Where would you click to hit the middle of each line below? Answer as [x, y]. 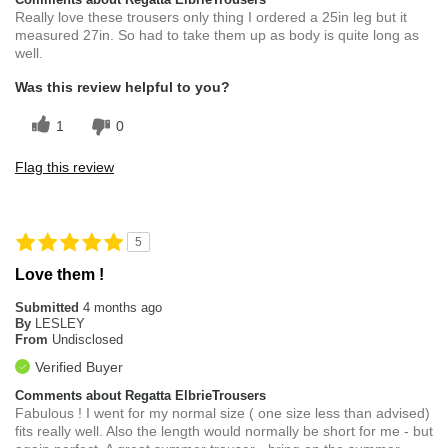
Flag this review [64, 167]
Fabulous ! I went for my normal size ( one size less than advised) [222, 413]
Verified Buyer [79, 367]
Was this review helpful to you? [122, 87]
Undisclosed [87, 340]
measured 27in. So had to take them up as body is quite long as [217, 35]
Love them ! [59, 275]
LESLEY [60, 324]
